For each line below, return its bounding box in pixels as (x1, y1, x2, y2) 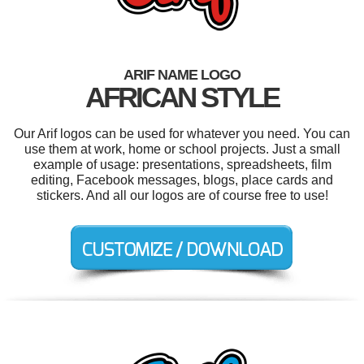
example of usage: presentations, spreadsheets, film (32, 158, 331, 172)
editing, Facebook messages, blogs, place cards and (31, 173, 333, 188)
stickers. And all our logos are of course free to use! (36, 188, 328, 203)
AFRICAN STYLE (85, 81, 279, 114)
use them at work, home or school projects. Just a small (24, 142, 340, 157)
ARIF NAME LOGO (123, 67, 240, 84)
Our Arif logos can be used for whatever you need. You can (14, 127, 350, 141)
